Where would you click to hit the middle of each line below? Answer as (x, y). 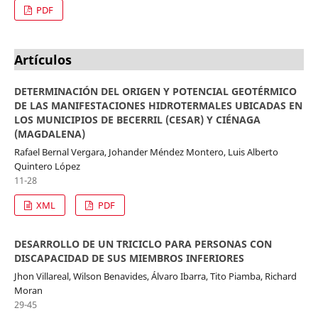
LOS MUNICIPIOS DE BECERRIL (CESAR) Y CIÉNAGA (137, 119)
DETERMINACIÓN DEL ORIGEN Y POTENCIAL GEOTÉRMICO (155, 91)
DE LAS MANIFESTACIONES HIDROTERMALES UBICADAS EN (158, 105)
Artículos (43, 59)
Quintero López (47, 166)
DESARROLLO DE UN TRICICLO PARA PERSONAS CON (143, 243)
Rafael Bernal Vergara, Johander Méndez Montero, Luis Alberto (146, 152)
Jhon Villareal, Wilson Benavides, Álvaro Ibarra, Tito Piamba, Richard (155, 276)
